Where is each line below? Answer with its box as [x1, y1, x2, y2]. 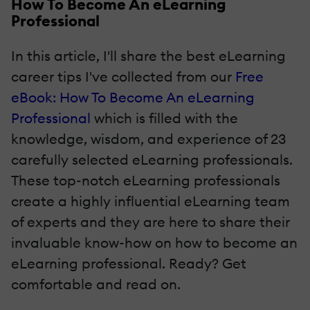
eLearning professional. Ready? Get [11, 255, 246, 273]
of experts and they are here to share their [11, 213, 290, 231]
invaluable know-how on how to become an [11, 234, 298, 252]
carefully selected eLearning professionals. [11, 151, 293, 169]
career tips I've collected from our [11, 68, 235, 86]
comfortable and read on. [11, 275, 181, 293]
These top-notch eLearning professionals [11, 172, 280, 190]
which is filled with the [91, 109, 238, 127]
